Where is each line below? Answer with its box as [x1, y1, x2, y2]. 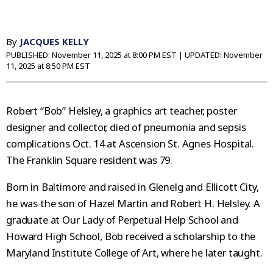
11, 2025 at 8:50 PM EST [6, 60, 90, 72]
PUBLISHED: [6, 49, 52, 61]
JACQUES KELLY [19, 35, 89, 48]
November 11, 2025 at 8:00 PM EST [52, 49, 177, 61]
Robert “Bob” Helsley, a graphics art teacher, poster [6, 104, 237, 118]
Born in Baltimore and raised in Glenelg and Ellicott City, [6, 179, 259, 194]
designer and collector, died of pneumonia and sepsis [6, 120, 246, 135]
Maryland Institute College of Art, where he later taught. [6, 245, 263, 260]
